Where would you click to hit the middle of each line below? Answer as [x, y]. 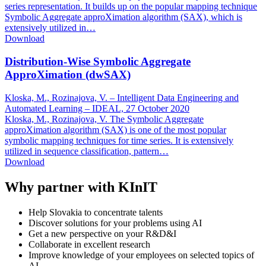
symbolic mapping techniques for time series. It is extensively [119, 140]
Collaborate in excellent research [89, 244]
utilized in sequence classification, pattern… [87, 151]
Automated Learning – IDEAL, [65, 108]
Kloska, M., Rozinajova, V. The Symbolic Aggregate [104, 119]
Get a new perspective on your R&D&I [102, 233]
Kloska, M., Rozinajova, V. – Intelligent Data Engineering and [122, 97]
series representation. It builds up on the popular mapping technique [131, 7]
